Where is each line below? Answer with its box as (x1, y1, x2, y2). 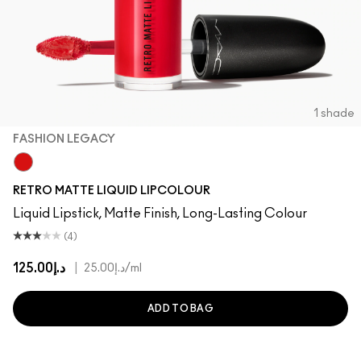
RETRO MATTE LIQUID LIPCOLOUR (13, 185, 210, 197)
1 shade (313, 108, 355, 119)
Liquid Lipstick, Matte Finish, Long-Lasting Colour (13, 207, 307, 220)
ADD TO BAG (147, 304, 214, 313)
